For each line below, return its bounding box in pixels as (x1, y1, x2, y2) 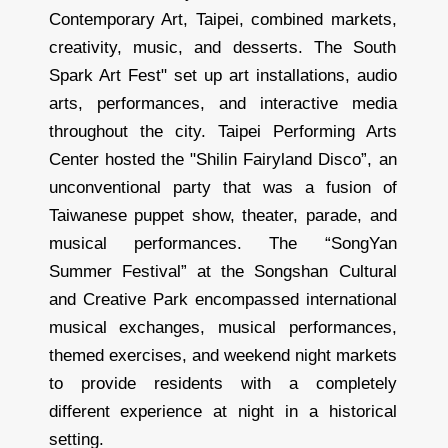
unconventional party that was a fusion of (48, 178, 397, 198)
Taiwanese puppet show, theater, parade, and (48, 206, 397, 226)
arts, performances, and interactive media (48, 94, 397, 114)
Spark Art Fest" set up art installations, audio (48, 66, 397, 86)
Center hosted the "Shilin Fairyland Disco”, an (48, 150, 397, 170)
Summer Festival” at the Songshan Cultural (48, 262, 397, 282)
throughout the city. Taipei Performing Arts (48, 122, 397, 142)
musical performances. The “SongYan (48, 234, 397, 254)
